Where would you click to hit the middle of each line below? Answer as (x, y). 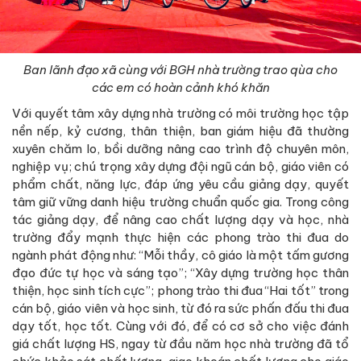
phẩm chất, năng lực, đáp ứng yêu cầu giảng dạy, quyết (180, 184)
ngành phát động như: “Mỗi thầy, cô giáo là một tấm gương (180, 255)
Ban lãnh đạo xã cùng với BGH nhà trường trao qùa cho (180, 69)
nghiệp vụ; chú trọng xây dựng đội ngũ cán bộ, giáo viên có (180, 166)
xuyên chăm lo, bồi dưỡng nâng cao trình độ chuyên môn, (180, 148)
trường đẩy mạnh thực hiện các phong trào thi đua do (180, 237)
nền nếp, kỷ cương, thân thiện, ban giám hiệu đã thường (180, 131)
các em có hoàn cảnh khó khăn (180, 87)
